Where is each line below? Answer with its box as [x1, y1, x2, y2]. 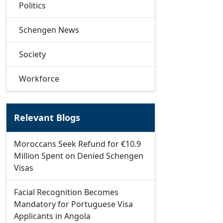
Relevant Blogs [14, 111, 80, 123]
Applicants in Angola [14, 211, 91, 222]
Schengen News [19, 24, 79, 35]
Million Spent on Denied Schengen [14, 150, 143, 161]
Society [19, 49, 46, 60]
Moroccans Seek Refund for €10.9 [14, 138, 141, 149]
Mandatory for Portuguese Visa [14, 199, 133, 210]
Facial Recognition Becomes [14, 187, 118, 198]
